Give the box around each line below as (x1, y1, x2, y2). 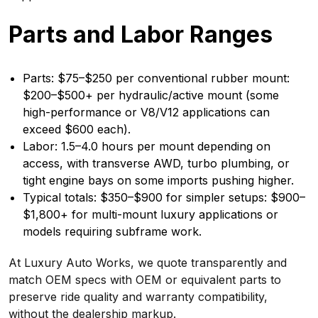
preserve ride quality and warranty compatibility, (9, 290, 268, 304)
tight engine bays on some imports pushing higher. (23, 173, 294, 187)
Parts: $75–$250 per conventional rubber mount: (23, 71, 290, 85)
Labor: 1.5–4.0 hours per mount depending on (23, 139, 270, 153)
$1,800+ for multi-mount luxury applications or (23, 207, 278, 221)
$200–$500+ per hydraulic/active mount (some (23, 88, 279, 102)
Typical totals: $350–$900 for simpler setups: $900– (23, 190, 305, 204)
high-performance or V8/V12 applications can (23, 105, 270, 119)
